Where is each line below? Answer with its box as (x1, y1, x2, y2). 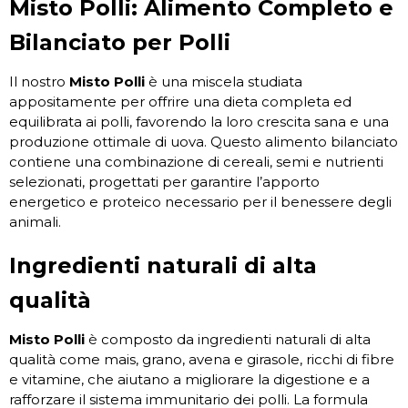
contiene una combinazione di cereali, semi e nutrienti (9, 153, 383, 171)
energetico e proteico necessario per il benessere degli (9, 193, 392, 211)
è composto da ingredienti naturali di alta (85, 330, 371, 348)
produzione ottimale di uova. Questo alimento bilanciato (9, 133, 398, 151)
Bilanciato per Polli (9, 29, 230, 56)
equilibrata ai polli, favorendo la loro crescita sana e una (9, 113, 389, 131)
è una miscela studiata (145, 73, 302, 91)
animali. (9, 213, 61, 231)
